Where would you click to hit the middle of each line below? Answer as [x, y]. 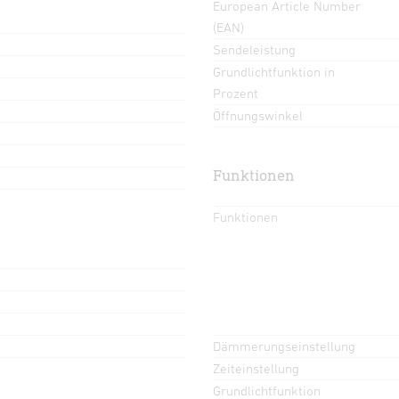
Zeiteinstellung [256, 368]
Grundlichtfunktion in [274, 71]
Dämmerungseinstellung [284, 346]
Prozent [236, 93]
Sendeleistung [254, 49]
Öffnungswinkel [258, 115]
